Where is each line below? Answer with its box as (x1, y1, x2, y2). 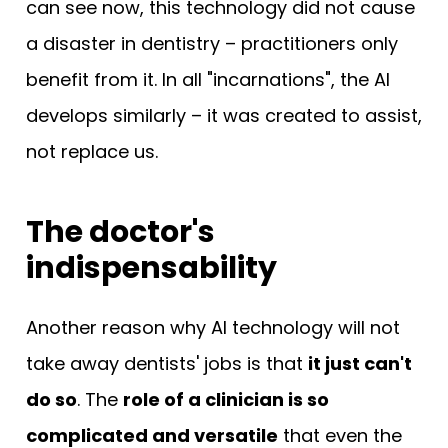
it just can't (308, 350, 412, 376)
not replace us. (26, 138, 158, 164)
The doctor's (26, 210, 215, 253)
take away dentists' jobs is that (26, 350, 308, 376)
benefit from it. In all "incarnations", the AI (26, 66, 390, 92)
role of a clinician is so (123, 386, 329, 412)
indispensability (26, 246, 277, 289)
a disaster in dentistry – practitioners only (26, 30, 398, 56)
